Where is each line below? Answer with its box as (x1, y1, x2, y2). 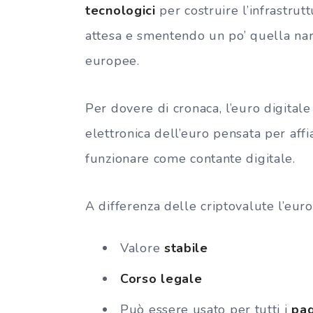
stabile (163, 239, 208, 256)
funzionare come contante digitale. (85, 150, 296, 167)
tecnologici (85, 1, 160, 19)
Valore (120, 239, 164, 256)
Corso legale (120, 270, 203, 287)
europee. (85, 52, 140, 69)
